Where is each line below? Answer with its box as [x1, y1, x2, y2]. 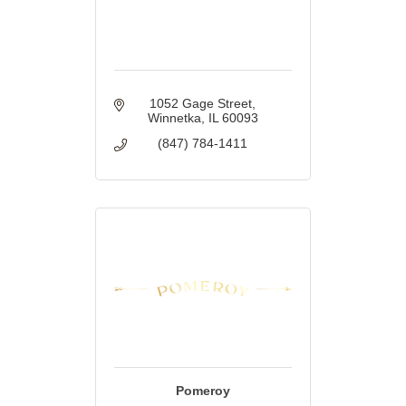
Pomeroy [175, 383, 230, 399]
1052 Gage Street [150, 96, 253, 111]
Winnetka [147, 111, 201, 126]
